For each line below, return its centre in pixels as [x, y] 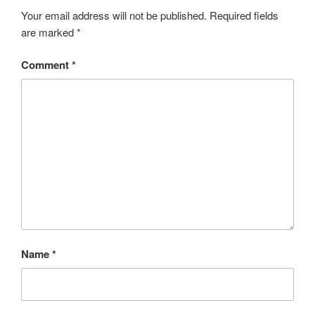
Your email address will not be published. [114, 15]
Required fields [244, 15]
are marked [49, 32]
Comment [46, 65]
